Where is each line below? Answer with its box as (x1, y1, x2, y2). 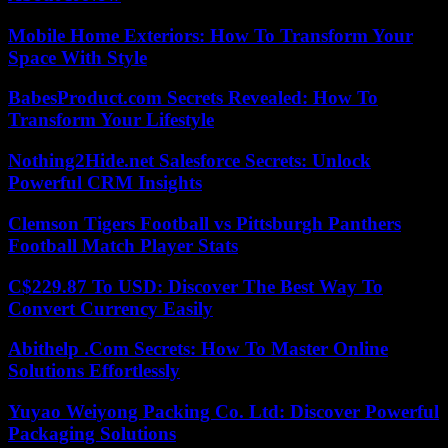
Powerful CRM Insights (8, 172, 202, 194)
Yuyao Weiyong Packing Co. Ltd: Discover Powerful (8, 401, 439, 423)
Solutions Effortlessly (8, 360, 180, 382)
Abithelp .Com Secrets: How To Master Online (8, 338, 388, 360)
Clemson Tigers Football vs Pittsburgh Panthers (8, 212, 401, 234)
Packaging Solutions (8, 423, 176, 445)
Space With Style (8, 46, 147, 68)
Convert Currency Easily (8, 297, 213, 319)
